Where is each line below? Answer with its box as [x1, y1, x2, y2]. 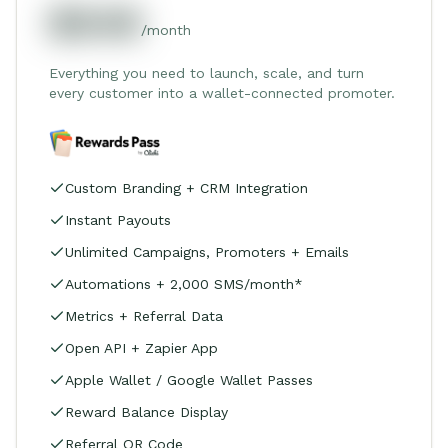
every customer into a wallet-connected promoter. [49, 84, 395, 101]
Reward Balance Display [65, 403, 228, 420]
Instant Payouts [65, 211, 171, 228]
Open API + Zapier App [65, 339, 218, 356]
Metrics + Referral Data [65, 307, 223, 324]
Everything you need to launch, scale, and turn [49, 64, 364, 81]
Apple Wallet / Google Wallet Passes [65, 371, 313, 388]
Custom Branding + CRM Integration [65, 179, 308, 196]
